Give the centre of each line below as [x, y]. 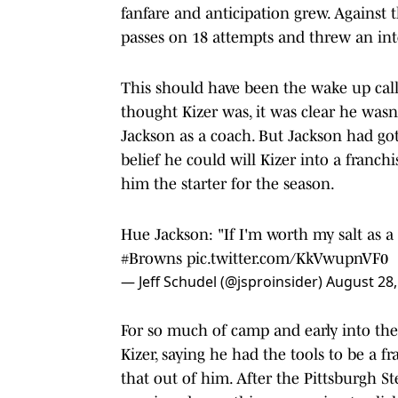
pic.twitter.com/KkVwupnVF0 [287, 258]
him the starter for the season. [228, 183]
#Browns [151, 258]
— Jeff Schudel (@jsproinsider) [223, 281]
